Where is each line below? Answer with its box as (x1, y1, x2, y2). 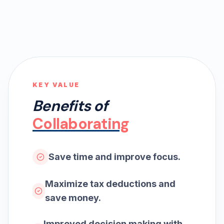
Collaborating (32, 114, 129, 133)
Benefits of (32, 96, 107, 115)
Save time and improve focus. (48, 151, 180, 162)
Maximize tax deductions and (44, 178, 175, 189)
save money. (44, 192, 101, 203)
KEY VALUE (32, 81, 80, 88)
